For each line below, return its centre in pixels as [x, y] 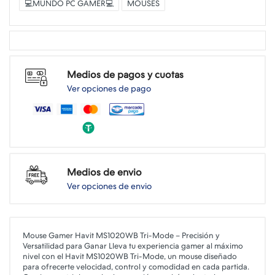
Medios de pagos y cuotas [125, 75]
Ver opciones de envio [109, 186]
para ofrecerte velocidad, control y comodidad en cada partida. [136, 267]
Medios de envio [104, 172]
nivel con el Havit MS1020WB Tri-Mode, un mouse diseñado [130, 256]
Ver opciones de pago [109, 88]
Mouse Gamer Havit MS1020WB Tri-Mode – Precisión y [121, 235]
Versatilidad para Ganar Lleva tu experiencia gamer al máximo [133, 246]
